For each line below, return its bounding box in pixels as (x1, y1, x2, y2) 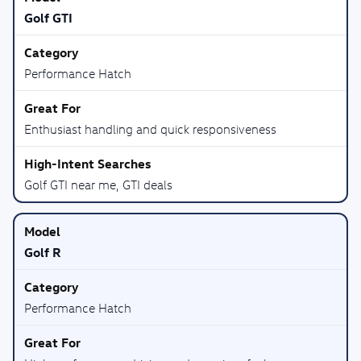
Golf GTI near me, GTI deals (24, 177, 172, 192)
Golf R (24, 244, 61, 260)
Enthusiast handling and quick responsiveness (24, 122, 276, 136)
